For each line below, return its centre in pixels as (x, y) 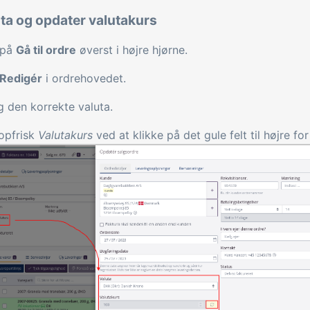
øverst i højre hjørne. (132, 50)
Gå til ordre (46, 50)
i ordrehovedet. (84, 79)
